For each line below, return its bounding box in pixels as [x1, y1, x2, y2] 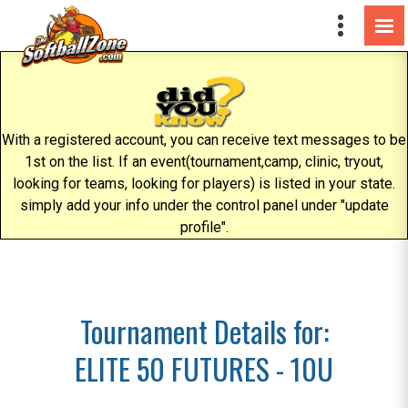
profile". [179, 219, 229, 236]
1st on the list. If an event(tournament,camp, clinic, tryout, [25, 153, 383, 170]
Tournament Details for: [79, 310, 329, 352]
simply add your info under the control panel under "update [19, 197, 389, 214]
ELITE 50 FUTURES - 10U [75, 347, 333, 390]
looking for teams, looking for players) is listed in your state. [13, 175, 395, 192]
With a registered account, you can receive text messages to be [2, 131, 406, 148]
